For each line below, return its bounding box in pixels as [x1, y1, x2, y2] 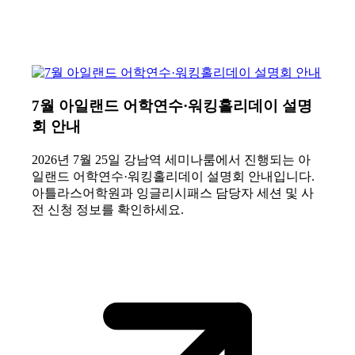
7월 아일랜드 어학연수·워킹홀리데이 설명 [32, 97, 313, 115]
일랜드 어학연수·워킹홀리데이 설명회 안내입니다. [32, 170, 315, 184]
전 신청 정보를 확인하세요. [32, 203, 185, 217]
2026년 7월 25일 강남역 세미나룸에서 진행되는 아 [32, 153, 311, 167]
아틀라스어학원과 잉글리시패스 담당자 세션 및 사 [32, 186, 315, 200]
